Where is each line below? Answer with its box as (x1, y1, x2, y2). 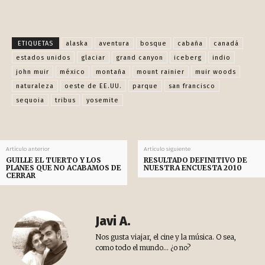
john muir (16, 67, 49, 76)
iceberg (174, 53, 202, 62)
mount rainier (137, 67, 185, 76)
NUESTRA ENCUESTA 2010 (143, 163, 242, 172)
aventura (99, 39, 130, 47)
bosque (140, 39, 167, 47)
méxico (60, 67, 85, 76)
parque (132, 82, 158, 90)
